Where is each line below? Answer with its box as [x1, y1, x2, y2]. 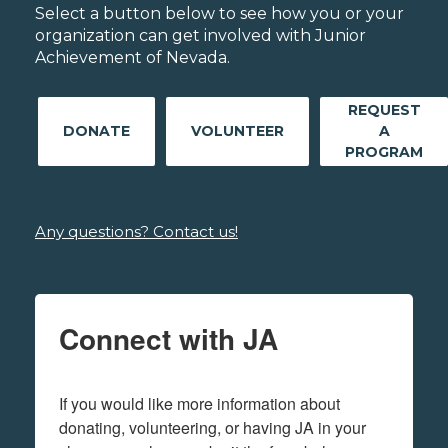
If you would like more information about [59, 391, 340, 415]
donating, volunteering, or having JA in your [59, 415, 366, 439]
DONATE [63, 121, 130, 140]
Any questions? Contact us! [35, 221, 238, 241]
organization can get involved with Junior [35, 25, 366, 45]
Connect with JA [59, 317, 278, 359]
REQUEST [347, 100, 421, 119]
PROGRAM [345, 142, 423, 161]
